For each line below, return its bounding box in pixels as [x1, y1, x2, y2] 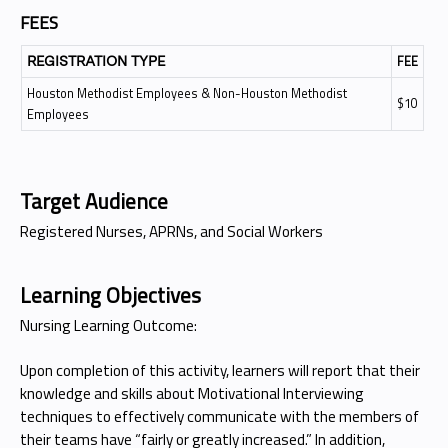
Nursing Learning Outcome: [20, 314, 200, 338]
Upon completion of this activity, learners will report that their [20, 358, 420, 382]
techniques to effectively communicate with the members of [20, 404, 419, 428]
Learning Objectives [20, 279, 201, 312]
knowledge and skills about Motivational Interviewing [20, 381, 364, 405]
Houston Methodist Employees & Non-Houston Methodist [27, 83, 347, 103]
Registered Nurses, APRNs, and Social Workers [20, 220, 323, 244]
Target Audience [20, 185, 168, 218]
